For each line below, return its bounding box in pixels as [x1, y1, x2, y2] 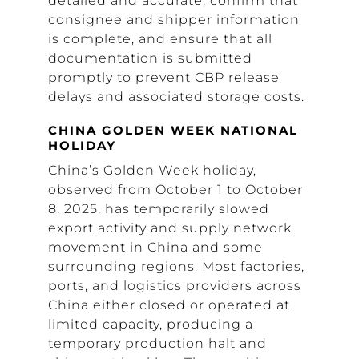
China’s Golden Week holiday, [48, 163, 256, 178]
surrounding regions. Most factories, [48, 259, 305, 274]
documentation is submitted [48, 50, 252, 66]
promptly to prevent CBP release [48, 70, 280, 85]
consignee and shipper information [48, 12, 300, 27]
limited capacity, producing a [48, 317, 253, 332]
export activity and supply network [48, 220, 292, 236]
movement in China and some [48, 240, 263, 255]
